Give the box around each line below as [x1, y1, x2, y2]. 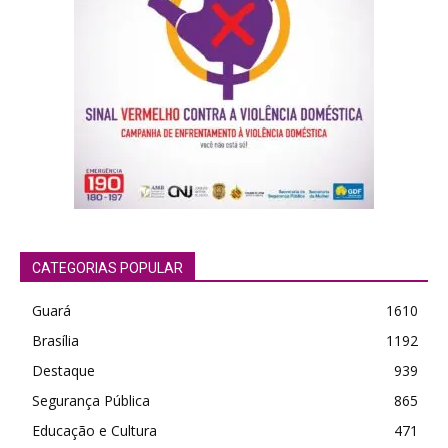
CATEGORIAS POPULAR [32, 259, 183, 276]
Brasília [32, 330, 79, 350]
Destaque [32, 360, 95, 380]
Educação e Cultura [32, 420, 157, 440]
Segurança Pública [32, 390, 150, 410]
